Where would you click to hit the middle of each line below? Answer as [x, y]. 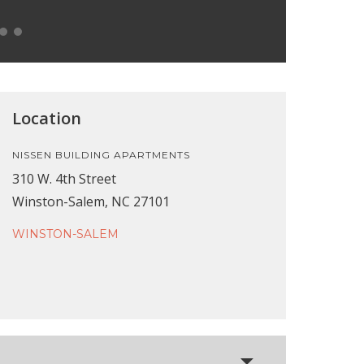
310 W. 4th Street [64, 178]
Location [46, 118]
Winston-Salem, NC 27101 [91, 201]
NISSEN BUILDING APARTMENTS [101, 154]
